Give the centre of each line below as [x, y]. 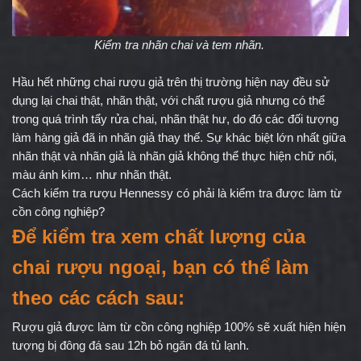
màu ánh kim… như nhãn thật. [92, 174]
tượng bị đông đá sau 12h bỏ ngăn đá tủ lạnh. [131, 345]
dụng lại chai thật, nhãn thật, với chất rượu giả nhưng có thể [168, 100]
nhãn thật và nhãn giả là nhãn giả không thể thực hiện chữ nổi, [174, 156]
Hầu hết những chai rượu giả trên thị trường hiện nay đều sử [171, 82]
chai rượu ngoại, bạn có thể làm [160, 267]
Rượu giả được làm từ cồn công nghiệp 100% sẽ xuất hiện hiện [179, 327]
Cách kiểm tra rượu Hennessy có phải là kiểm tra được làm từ [177, 193]
